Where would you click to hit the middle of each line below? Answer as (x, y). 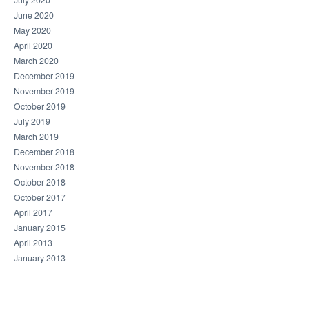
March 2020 (36, 61)
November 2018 (44, 167)
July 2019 (32, 122)
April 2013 (33, 243)
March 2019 (36, 137)
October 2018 (40, 182)
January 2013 (40, 258)
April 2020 (33, 46)
